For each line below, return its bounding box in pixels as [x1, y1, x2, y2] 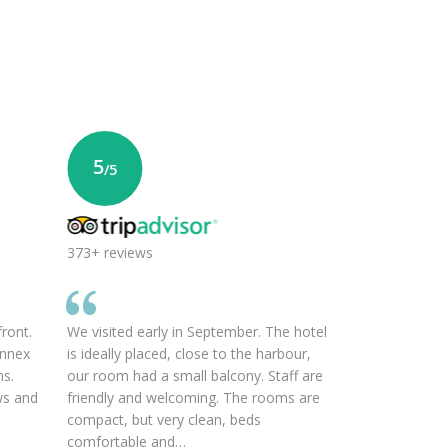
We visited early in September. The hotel [67, 321, 328, 341]
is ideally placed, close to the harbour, [67, 343, 312, 363]
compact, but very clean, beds [67, 409, 262, 429]
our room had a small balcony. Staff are [67, 365, 324, 385]
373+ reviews [67, 242, 154, 262]
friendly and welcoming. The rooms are [67, 387, 321, 407]
